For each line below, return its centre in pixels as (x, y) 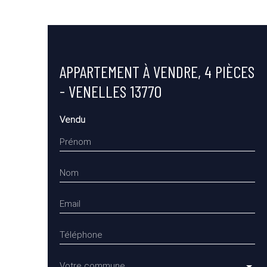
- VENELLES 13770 (111, 91)
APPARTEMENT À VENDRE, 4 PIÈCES (157, 72)
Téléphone (81, 235)
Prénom (75, 142)
